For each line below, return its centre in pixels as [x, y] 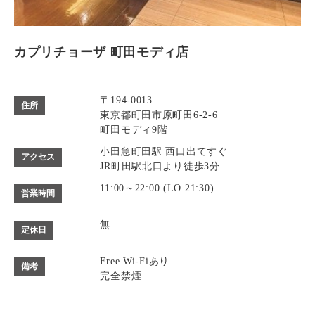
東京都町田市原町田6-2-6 [159, 114]
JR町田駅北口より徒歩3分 [160, 166]
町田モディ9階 [134, 129]
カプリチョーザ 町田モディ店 [102, 52]
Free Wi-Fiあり [135, 261]
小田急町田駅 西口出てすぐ [164, 151]
